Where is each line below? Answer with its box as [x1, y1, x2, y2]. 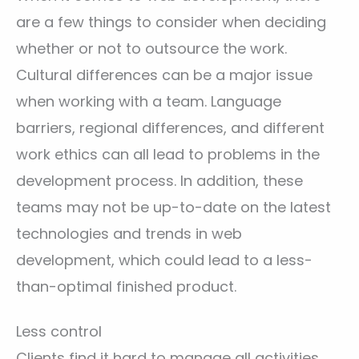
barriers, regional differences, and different [16, 117, 325, 138]
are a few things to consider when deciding [16, 11, 326, 32]
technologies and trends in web [16, 223, 242, 244]
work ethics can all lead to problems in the [16, 143, 320, 164]
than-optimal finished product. [16, 276, 236, 296]
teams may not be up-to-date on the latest [16, 196, 331, 217]
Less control [16, 321, 102, 342]
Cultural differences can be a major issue [16, 64, 313, 85]
